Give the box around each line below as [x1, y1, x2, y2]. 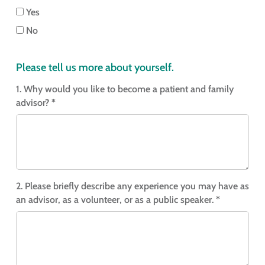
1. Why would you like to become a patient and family [15, 83, 234, 95]
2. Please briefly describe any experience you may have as [15, 180, 249, 192]
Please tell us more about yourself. [15, 60, 174, 75]
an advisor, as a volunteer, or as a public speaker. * [15, 194, 220, 206]
